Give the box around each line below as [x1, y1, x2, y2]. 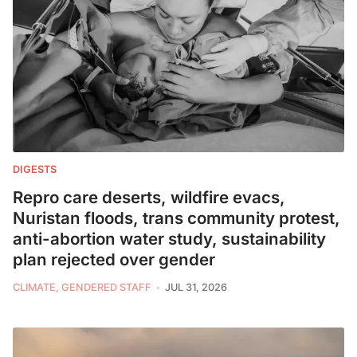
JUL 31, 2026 [164, 281, 227, 294]
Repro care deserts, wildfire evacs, [13, 187, 285, 208]
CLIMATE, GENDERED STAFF [13, 281, 151, 294]
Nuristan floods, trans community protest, [13, 208, 340, 229]
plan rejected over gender [13, 249, 215, 270]
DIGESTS [13, 163, 57, 176]
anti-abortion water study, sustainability [13, 229, 326, 249]
